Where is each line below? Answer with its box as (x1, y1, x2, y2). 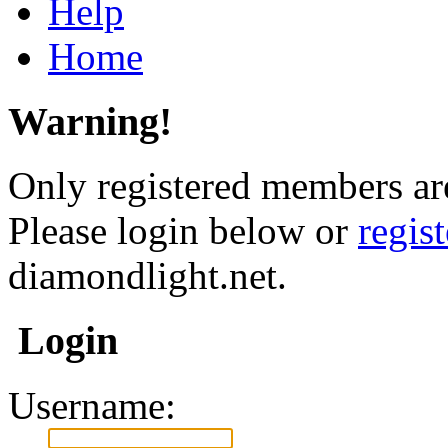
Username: (8, 383, 176, 427)
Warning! (8, 98, 172, 144)
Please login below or (8, 209, 358, 253)
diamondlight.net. (8, 254, 287, 298)
